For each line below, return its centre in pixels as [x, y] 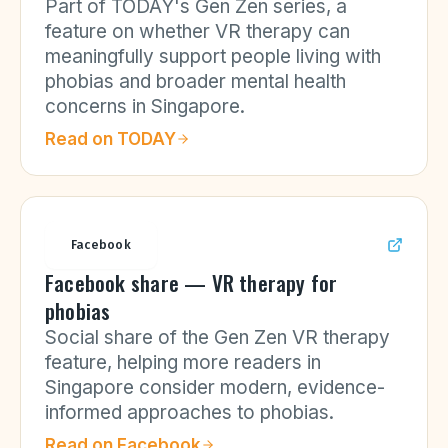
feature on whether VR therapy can [197, 31]
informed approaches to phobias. [189, 412]
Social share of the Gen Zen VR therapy [217, 337]
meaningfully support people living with [213, 56]
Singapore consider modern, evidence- [215, 387]
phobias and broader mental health [195, 81]
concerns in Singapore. [145, 106]
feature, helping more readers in [183, 362]
